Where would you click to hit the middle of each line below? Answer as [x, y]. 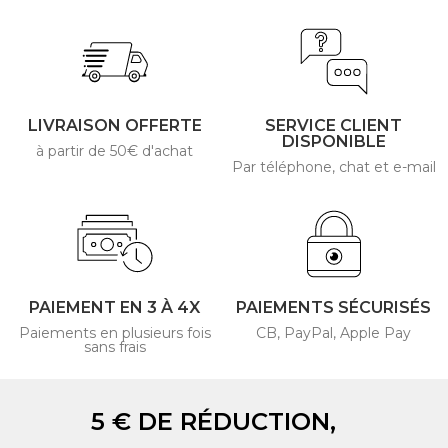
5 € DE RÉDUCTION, [224, 421]
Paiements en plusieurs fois [114, 333]
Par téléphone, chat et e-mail [333, 167]
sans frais [114, 347]
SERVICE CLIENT [333, 125]
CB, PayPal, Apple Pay [333, 333]
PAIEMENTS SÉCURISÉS [333, 307]
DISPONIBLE [333, 141]
